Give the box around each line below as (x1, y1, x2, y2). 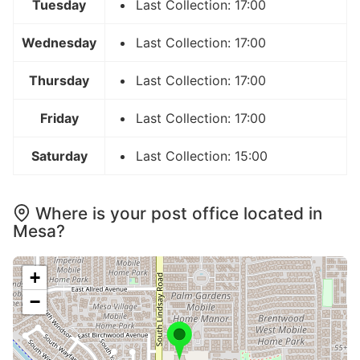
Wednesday (22, 34, 96, 51)
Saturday (31, 147, 88, 164)
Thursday (29, 72, 89, 88)
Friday (39, 109, 79, 126)
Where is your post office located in (35, 202, 322, 223)
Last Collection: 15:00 (136, 147, 268, 164)
